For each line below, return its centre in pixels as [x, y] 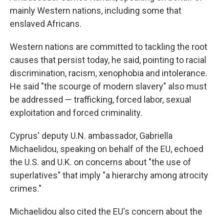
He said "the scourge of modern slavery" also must [108, 86]
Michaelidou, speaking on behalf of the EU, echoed [107, 149]
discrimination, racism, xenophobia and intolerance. [109, 73]
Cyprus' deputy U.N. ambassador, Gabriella [91, 136]
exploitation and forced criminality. [76, 113]
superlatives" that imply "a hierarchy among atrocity [109, 175]
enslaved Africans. [46, 24]
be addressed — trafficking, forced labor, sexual [100, 99]
